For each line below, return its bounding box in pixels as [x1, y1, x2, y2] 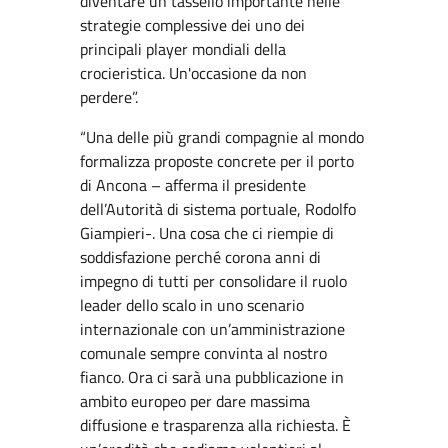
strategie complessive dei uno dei [80, 13, 305, 37]
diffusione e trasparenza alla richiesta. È [80, 413, 351, 437]
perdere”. [80, 85, 138, 109]
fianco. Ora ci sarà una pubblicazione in [80, 365, 344, 389]
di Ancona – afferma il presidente [80, 173, 306, 197]
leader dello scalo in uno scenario [80, 293, 304, 317]
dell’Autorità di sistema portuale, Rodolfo [80, 197, 356, 221]
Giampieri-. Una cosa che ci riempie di [80, 221, 334, 245]
